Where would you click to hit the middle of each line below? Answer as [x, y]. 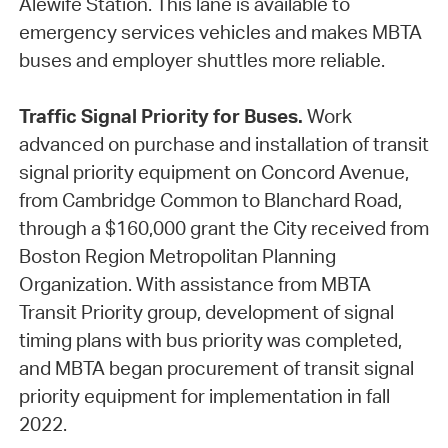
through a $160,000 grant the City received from [223, 228]
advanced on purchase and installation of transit [223, 144]
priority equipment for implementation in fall [204, 396]
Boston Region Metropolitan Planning [177, 256]
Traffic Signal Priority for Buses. [160, 116]
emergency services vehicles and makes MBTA [220, 32]
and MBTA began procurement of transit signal [216, 368]
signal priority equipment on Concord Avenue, [213, 172]
